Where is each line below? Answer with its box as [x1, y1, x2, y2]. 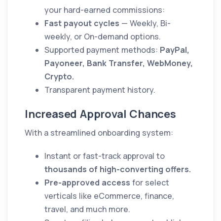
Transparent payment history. [44, 84, 155, 95]
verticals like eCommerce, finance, [44, 190, 174, 201]
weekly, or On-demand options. [44, 31, 161, 42]
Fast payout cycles [44, 17, 119, 29]
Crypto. [44, 71, 74, 82]
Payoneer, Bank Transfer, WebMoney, [44, 57, 193, 69]
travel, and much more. [44, 203, 130, 215]
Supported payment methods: [44, 44, 160, 55]
